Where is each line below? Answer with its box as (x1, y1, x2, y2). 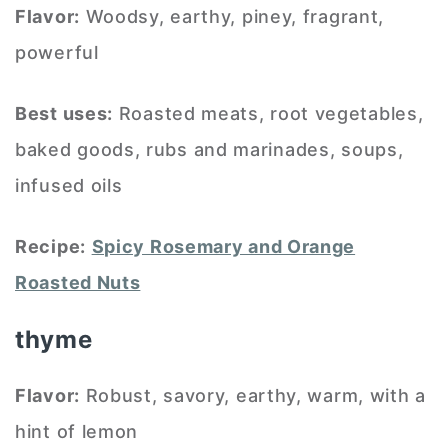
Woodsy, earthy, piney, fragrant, (79, 5, 385, 27)
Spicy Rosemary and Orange (91, 235, 356, 257)
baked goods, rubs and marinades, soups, (15, 138, 404, 160)
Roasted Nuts (15, 271, 141, 293)
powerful (15, 41, 99, 63)
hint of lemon (15, 420, 139, 442)
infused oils (15, 174, 123, 196)
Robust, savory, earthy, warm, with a (79, 384, 426, 406)
